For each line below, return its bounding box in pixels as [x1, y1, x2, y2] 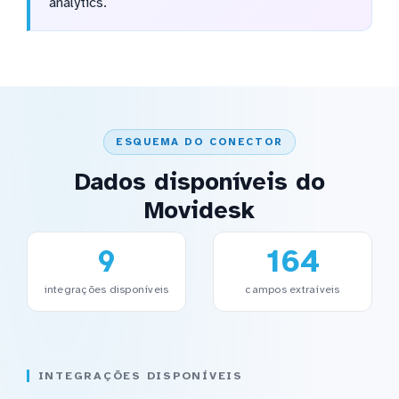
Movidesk [144, 195, 255, 226]
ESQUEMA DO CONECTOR [116, 134, 283, 148]
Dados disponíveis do [74, 167, 325, 198]
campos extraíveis [245, 282, 340, 297]
